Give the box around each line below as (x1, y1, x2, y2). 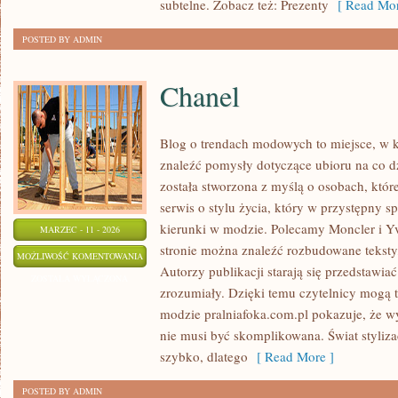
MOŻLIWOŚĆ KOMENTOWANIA (17, 250, 143, 262)
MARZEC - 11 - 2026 (40, 223, 120, 235)
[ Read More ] (248, 347, 334, 365)
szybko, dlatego (160, 347, 248, 365)
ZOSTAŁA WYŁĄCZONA (31, 272, 129, 284)
